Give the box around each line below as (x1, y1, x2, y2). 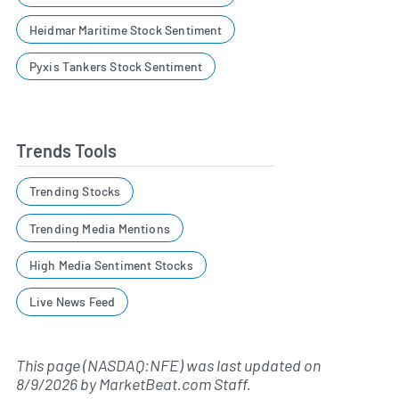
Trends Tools (16, 140, 117, 162)
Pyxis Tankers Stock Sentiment (28, 59, 203, 75)
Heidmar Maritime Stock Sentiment (28, 21, 223, 37)
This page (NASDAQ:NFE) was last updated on (16, 355, 321, 376)
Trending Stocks (28, 183, 121, 199)
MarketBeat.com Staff (99, 374, 247, 395)
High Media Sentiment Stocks (28, 257, 193, 273)
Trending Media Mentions (28, 220, 170, 236)
